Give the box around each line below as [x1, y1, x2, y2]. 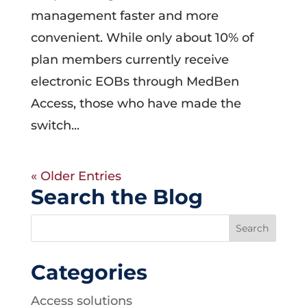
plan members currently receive [30, 52, 229, 67]
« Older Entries [30, 169, 121, 184]
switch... [30, 118, 79, 133]
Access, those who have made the [30, 96, 241, 111]
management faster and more [30, 8, 219, 23]
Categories [30, 260, 147, 285]
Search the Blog [30, 184, 203, 210]
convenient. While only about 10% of [30, 30, 254, 45]
